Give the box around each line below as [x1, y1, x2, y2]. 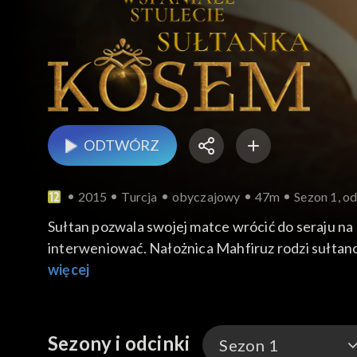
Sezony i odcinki [48, 331, 190, 355]
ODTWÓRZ [84, 136, 159, 155]
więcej [48, 261, 90, 279]
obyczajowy [171, 189, 241, 205]
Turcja [121, 189, 158, 205]
